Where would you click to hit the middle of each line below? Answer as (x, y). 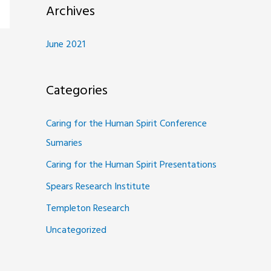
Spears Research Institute (98, 187)
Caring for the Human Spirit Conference (126, 124)
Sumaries (64, 144)
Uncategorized (76, 231)
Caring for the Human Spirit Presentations (131, 165)
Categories (77, 91)
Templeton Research (88, 209)
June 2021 (66, 44)
